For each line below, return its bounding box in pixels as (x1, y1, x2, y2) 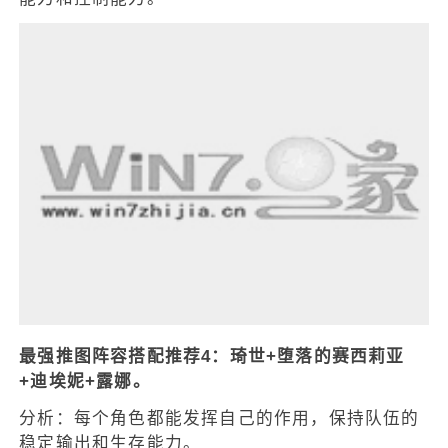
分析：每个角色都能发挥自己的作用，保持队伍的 (19, 408, 420, 428)
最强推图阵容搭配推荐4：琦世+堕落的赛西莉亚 (19, 346, 405, 366)
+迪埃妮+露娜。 (19, 371, 151, 391)
